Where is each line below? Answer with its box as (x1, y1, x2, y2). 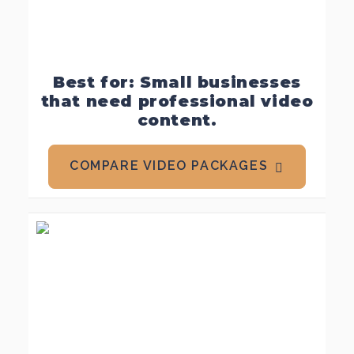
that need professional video (40, 92, 314, 111)
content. (137, 111, 217, 130)
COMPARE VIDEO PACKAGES (70, 158, 269, 173)
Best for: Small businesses (53, 73, 301, 92)
